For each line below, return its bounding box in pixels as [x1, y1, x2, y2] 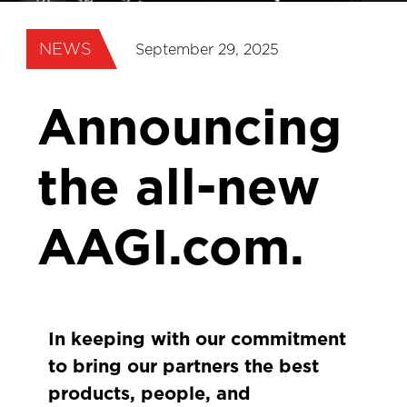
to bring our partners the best [48, 355, 319, 377]
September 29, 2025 [135, 40, 279, 58]
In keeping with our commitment [48, 328, 346, 350]
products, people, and [48, 382, 251, 404]
